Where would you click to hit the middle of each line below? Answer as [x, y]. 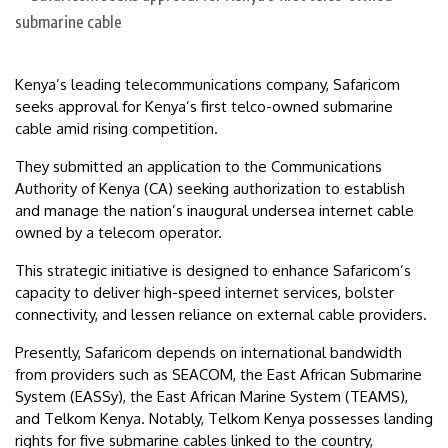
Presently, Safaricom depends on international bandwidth [208, 353]
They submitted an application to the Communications [198, 167]
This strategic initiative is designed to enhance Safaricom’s [213, 271]
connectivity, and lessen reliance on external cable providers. [221, 315]
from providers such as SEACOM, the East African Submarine [218, 375]
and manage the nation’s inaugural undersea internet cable [214, 211]
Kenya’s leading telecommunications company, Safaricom [207, 85]
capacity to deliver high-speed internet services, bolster [204, 293]
